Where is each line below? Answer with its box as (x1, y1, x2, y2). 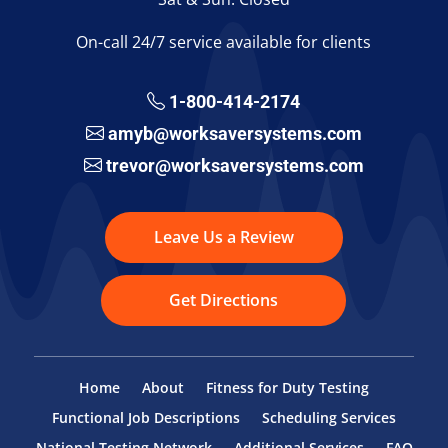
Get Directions (169, 288, 279, 311)
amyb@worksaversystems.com (107, 122, 362, 144)
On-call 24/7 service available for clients (76, 30, 372, 53)
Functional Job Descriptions (52, 407, 240, 427)
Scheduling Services (262, 407, 396, 427)
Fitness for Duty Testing (206, 377, 369, 397)
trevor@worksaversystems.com (105, 154, 364, 176)
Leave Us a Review (153, 225, 294, 248)
